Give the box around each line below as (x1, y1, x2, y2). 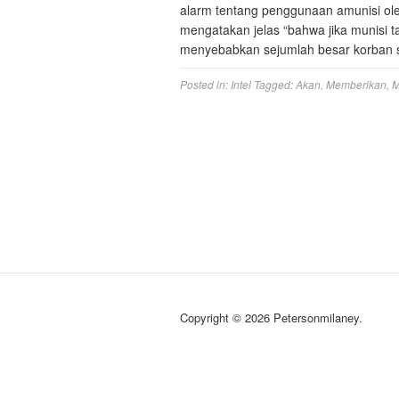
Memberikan (326, 77, 387, 92)
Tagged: (254, 77, 296, 92)
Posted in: (180, 77, 231, 92)
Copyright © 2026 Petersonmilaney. (180, 309, 362, 326)
